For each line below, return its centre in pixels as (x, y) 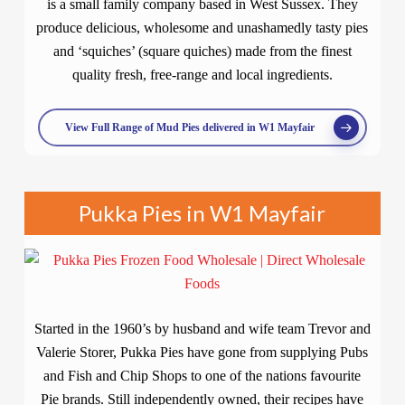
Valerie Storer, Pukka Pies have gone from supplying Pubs (202, 352)
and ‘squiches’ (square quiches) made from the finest (202, 51)
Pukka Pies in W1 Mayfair (202, 213)
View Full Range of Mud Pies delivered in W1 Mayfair (189, 127)
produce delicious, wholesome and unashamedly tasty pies (202, 28)
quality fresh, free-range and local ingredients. (202, 75)
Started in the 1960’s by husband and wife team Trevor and (202, 329)
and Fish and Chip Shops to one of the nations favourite (202, 376)
